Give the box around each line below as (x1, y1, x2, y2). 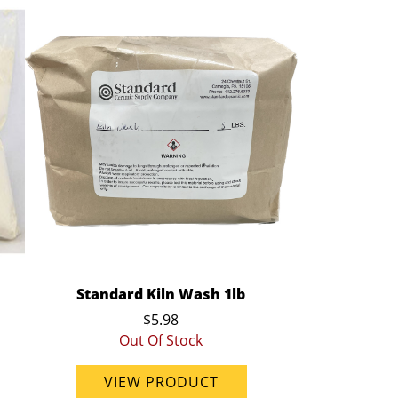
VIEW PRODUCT (103, 371, 219, 392)
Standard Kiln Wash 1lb (76, 283, 246, 304)
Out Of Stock (119, 330, 203, 350)
